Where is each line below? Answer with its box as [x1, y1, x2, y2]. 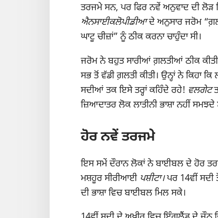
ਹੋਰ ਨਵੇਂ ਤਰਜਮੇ [81, 128, 155, 146]
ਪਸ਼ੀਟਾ [140, 172, 161, 185]
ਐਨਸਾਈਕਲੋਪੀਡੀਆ [81, 17, 146, 29]
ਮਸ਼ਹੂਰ [81, 172, 105, 185]
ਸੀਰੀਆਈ [105, 172, 140, 185]
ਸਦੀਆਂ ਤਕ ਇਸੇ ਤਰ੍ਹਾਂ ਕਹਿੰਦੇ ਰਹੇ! [81, 84, 188, 97]
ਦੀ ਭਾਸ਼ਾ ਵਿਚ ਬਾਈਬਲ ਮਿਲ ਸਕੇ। [81, 187, 186, 200]
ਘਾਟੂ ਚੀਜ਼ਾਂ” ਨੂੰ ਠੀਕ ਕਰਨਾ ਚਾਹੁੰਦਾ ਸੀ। [81, 31, 201, 44]
